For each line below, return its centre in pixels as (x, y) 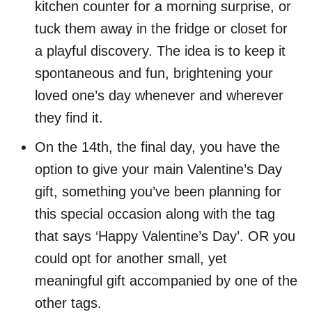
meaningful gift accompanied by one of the (166, 280)
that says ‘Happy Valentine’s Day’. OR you (165, 236)
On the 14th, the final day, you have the (157, 147)
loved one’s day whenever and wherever (159, 95)
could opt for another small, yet (131, 258)
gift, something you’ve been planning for (158, 191)
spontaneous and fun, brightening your (154, 73)
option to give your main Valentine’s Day (158, 169)
